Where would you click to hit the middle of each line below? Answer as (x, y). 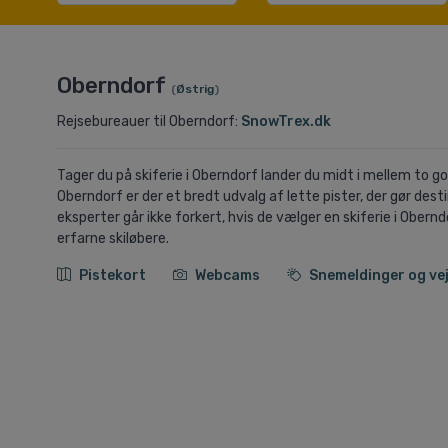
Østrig (195, 89)
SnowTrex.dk (286, 122)
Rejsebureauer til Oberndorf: (149, 122)
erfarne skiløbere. (113, 239)
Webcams (229, 276)
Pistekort (114, 276)
